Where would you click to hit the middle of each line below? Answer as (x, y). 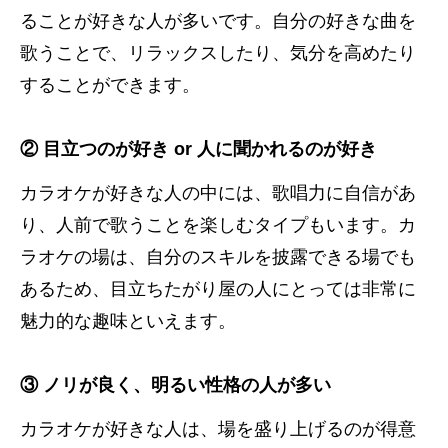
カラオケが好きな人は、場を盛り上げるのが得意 (218, 428)
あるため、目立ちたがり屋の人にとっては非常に (218, 288)
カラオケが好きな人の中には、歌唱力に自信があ (218, 192)
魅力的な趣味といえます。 (128, 320)
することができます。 (110, 84)
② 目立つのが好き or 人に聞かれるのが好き (198, 148)
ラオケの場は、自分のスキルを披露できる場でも (218, 256)
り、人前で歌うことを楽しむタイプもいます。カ (218, 224)
